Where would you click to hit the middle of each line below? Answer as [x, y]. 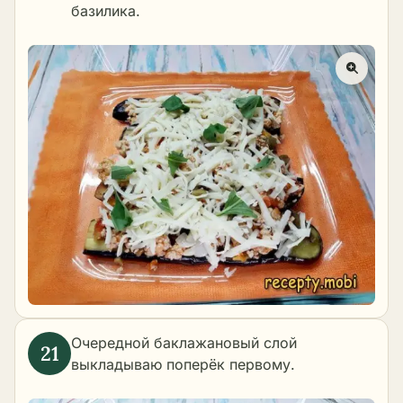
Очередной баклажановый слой [184, 343]
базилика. [106, 11]
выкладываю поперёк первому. [183, 365]
